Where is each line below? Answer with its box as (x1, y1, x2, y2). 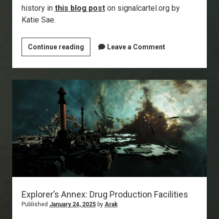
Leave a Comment (107, 43, 165, 51)
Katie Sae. (21, 15, 56, 25)
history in (21, 3, 55, 13)
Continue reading (27, 43, 84, 51)
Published (21, 201, 49, 208)
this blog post (54, 3, 105, 13)
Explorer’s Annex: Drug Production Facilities (21, 189, 188, 200)
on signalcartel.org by (105, 3, 180, 13)
